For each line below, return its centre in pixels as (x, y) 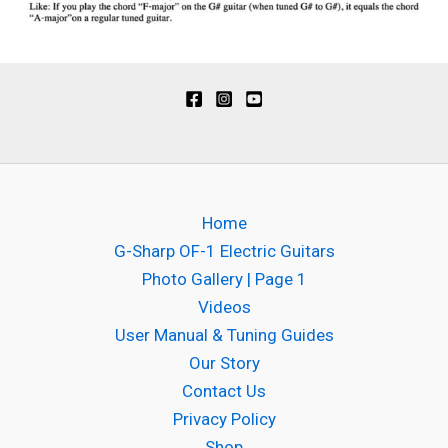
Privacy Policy (224, 419)
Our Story (224, 363)
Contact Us (224, 391)
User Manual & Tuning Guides (224, 335)
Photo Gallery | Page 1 (224, 279)
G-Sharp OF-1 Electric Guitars (224, 251)
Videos (224, 307)
